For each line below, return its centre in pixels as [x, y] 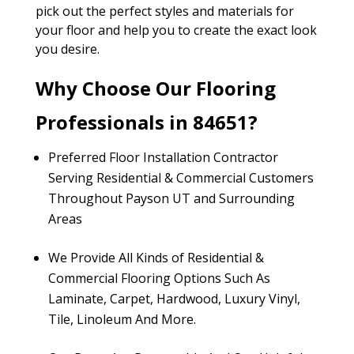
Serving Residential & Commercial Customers [181, 178]
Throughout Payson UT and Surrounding [171, 198]
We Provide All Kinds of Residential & [156, 258]
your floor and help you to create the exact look [176, 30]
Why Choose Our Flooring [155, 88]
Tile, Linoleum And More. [122, 319]
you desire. [67, 49]
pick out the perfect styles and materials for [164, 11]
